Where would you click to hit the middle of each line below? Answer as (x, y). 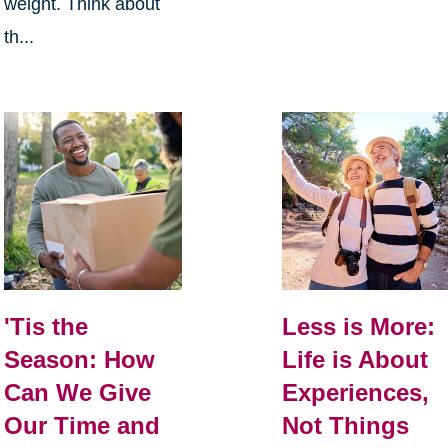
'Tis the (45, 327)
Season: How (79, 360)
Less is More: (359, 326)
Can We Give (77, 393)
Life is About (355, 359)
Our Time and (81, 426)
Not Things (346, 425)
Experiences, (356, 392)
